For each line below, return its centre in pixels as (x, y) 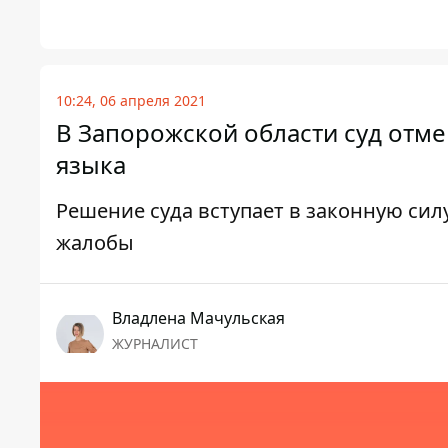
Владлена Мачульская (198, 318)
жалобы (95, 243)
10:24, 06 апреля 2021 (131, 101)
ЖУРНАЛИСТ (155, 344)
